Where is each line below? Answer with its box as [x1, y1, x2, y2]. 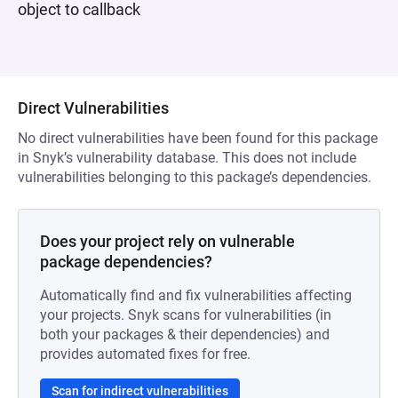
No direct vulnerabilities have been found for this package [18, 130, 378, 147]
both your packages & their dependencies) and [40, 326, 330, 343]
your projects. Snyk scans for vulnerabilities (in [40, 306, 331, 323]
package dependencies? [40, 252, 212, 271]
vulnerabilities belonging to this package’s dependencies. [18, 169, 371, 186]
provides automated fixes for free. [40, 346, 251, 362]
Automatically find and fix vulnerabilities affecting [40, 287, 352, 304]
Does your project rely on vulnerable [40, 232, 295, 251]
